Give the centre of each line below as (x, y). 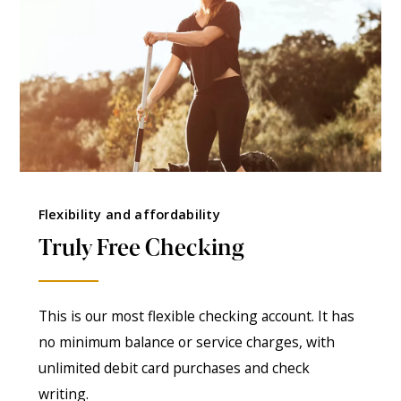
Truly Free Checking (141, 245)
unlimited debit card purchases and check (174, 368)
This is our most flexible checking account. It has (196, 316)
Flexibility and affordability (129, 213)
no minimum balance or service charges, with (186, 342)
